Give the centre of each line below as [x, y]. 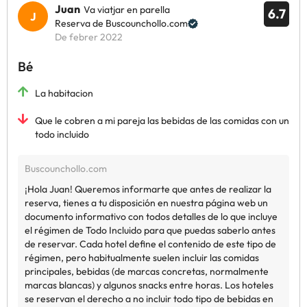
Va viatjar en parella [127, 10]
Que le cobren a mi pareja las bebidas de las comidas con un [162, 121]
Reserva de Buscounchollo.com [121, 23]
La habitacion [64, 93]
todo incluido [62, 134]
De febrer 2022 [89, 37]
